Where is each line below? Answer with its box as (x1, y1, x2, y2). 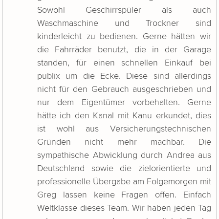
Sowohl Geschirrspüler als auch (37, 5, 211, 16)
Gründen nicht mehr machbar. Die (37, 137, 211, 148)
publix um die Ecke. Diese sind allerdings (37, 71, 211, 82)
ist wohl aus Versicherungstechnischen (37, 124, 211, 134)
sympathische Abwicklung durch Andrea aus (37, 150, 211, 161)
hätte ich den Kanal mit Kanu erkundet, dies (37, 110, 211, 121)
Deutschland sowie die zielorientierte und (37, 163, 211, 174)
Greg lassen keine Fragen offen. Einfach (37, 190, 211, 200)
